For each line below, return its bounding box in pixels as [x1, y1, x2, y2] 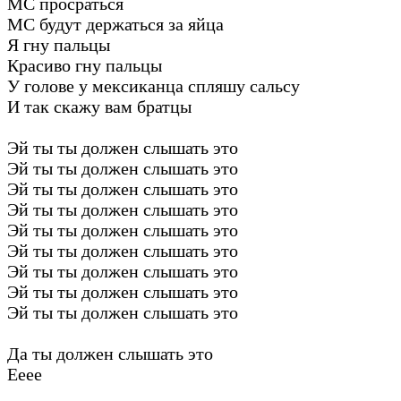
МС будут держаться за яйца [7, 13, 224, 34]
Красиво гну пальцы [7, 55, 162, 75]
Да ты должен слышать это [7, 343, 213, 363]
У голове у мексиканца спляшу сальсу [7, 75, 300, 96]
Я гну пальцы [7, 34, 110, 55]
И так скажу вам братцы [7, 96, 192, 116]
